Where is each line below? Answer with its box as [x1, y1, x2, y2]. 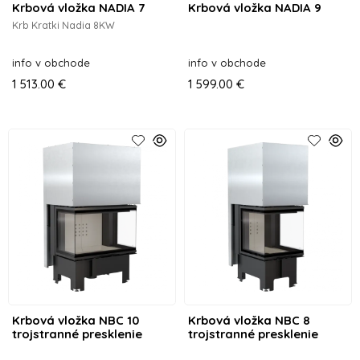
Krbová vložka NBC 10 [12, 312, 139, 328]
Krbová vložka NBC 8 [187, 312, 310, 328]
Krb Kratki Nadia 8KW [12, 18, 115, 31]
